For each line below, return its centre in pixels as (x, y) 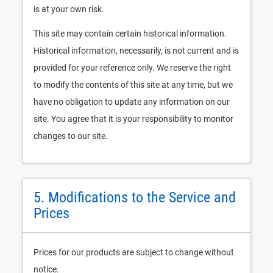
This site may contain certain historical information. (130, 34)
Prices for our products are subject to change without (134, 252)
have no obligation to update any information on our (132, 102)
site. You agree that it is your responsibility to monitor (133, 119)
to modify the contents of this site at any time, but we (133, 85)
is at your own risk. (69, 9)
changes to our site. (71, 136)
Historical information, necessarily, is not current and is (136, 51)
